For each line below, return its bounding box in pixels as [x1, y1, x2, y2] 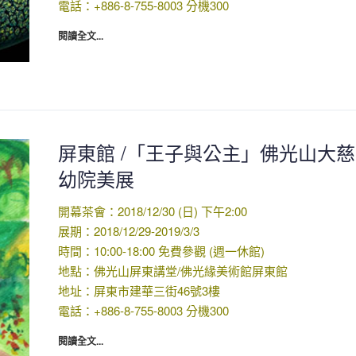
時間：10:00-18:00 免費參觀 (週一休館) [57, 242, 265, 259]
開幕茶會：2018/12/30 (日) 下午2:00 [57, 202, 247, 219]
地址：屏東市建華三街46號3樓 [57, 281, 220, 299]
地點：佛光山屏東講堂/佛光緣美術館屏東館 [57, 261, 288, 279]
